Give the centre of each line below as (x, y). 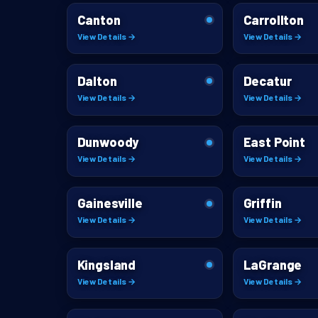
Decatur (267, 81)
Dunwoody (108, 142)
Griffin (262, 203)
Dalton (97, 81)
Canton (99, 20)
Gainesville (110, 203)
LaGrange (273, 264)
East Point (274, 142)
